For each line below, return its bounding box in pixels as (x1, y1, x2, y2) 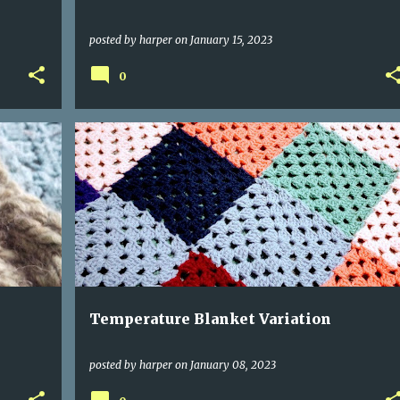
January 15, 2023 (189, 33, 272, 46)
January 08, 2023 (189, 358, 276, 371)
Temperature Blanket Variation (88, 310, 331, 328)
